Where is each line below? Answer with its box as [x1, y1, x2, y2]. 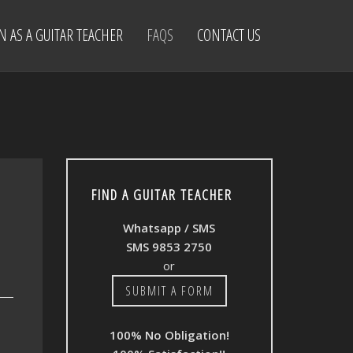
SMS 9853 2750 [126, 239, 213, 255]
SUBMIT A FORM [124, 282, 214, 299]
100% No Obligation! [109, 327, 229, 343]
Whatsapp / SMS [123, 220, 216, 236]
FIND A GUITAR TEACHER [91, 185, 232, 204]
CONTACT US [197, 24, 261, 46]
